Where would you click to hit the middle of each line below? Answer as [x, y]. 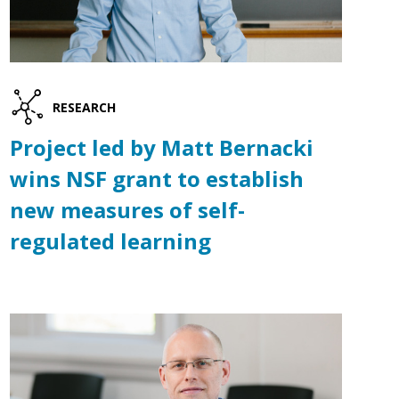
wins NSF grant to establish [156, 179]
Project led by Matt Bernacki [161, 148]
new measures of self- [127, 210]
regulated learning [110, 241]
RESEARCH [85, 107]
